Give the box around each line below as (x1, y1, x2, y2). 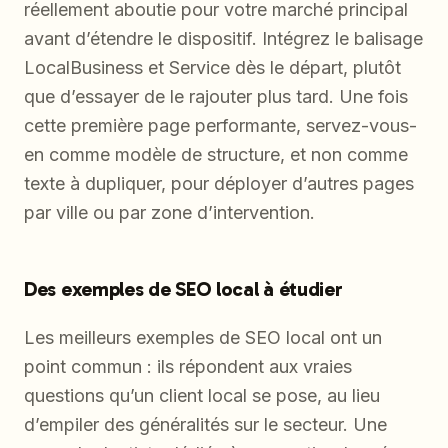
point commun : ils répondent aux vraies (24, 355, 352, 377)
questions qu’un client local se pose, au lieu (24, 384, 380, 406)
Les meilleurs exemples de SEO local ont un (24, 326, 382, 348)
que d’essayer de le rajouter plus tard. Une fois (24, 85, 408, 107)
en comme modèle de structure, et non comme (24, 143, 408, 165)
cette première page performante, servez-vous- (24, 114, 417, 136)
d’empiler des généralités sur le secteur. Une (24, 413, 387, 435)
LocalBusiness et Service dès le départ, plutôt (24, 56, 401, 78)
